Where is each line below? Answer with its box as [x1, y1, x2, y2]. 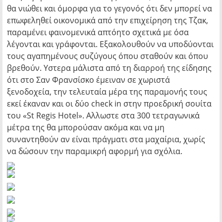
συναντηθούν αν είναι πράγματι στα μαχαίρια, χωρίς [7, 134, 205, 145]
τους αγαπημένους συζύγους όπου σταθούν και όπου [7, 51, 208, 61]
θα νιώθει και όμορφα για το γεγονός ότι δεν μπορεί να [7, 3, 212, 14]
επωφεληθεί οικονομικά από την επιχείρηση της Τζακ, [7, 15, 208, 26]
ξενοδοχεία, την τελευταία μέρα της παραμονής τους [7, 86, 207, 97]
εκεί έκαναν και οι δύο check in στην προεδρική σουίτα [7, 98, 212, 109]
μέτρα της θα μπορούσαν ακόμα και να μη [7, 122, 165, 133]
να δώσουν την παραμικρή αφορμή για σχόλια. [7, 146, 182, 157]
